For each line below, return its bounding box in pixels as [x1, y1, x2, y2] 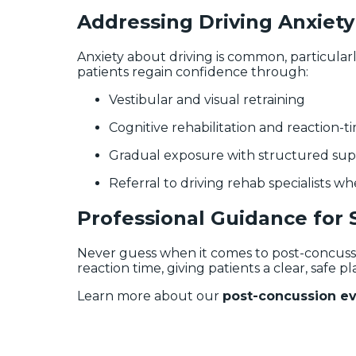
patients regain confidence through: [77, 64, 308, 79]
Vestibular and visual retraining [109, 91, 305, 107]
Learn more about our [77, 288, 222, 304]
